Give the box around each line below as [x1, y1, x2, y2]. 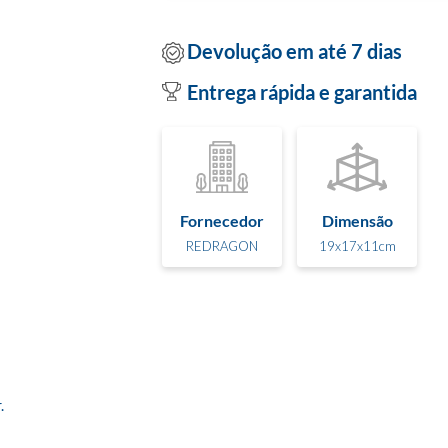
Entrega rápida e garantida [187, 80, 417, 104]
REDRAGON [186, 237, 258, 254]
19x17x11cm [318, 237, 396, 254]
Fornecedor [180, 210, 264, 230]
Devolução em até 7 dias [187, 38, 402, 63]
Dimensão [321, 210, 393, 230]
